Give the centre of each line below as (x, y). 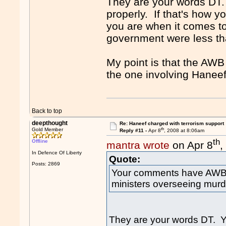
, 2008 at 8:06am (184, 131)
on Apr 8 (191, 145)
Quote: (125, 159)
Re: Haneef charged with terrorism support (172, 123)
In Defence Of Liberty (57, 153)
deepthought (50, 123)
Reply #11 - (134, 131)
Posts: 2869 (46, 164)
